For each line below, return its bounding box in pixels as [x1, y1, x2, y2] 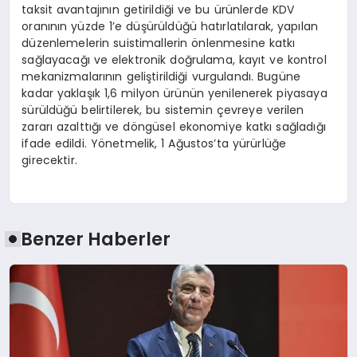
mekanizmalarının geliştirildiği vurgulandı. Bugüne [22, 68, 300, 84]
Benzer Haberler [21, 226, 171, 252]
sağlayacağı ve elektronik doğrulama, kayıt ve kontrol [22, 51, 327, 68]
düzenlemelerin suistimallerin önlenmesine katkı [22, 34, 296, 51]
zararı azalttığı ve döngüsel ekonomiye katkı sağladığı [22, 118, 326, 135]
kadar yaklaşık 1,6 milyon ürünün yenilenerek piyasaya [22, 84, 328, 101]
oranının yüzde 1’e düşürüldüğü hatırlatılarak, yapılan [22, 18, 319, 34]
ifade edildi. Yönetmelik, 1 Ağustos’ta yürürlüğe [22, 135, 287, 151]
